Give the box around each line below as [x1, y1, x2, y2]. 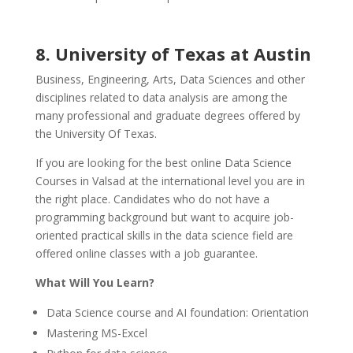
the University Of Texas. [35, 126, 157, 142]
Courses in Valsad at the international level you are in [35, 173, 305, 189]
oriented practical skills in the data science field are [35, 228, 293, 243]
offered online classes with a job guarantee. [35, 246, 258, 262]
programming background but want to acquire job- [35, 210, 294, 225]
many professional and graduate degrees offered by [35, 108, 300, 124]
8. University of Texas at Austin [35, 42, 311, 66]
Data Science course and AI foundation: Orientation [46, 305, 309, 321]
